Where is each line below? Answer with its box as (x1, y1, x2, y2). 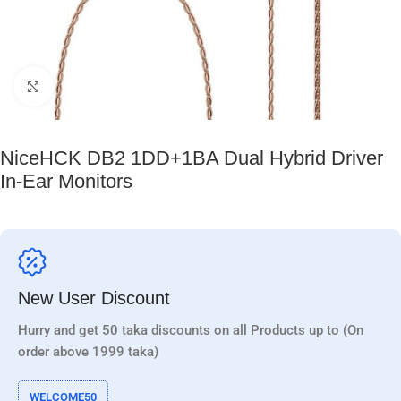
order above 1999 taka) (18, 343, 158, 360)
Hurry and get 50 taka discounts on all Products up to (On (18, 321, 363, 338)
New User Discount (18, 287, 170, 308)
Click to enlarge (53, 79, 142, 94)
